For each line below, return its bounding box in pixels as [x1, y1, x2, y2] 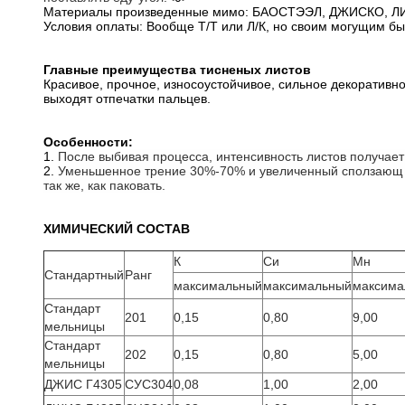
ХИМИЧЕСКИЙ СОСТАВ [43, 221, 190, 236]
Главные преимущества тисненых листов [43, 62, 311, 77]
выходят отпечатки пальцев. [43, 91, 211, 106]
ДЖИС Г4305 [44, 377, 122, 391]
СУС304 [125, 377, 173, 391]
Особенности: [43, 135, 133, 149]
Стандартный [44, 268, 124, 282]
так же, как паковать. [43, 178, 165, 193]
